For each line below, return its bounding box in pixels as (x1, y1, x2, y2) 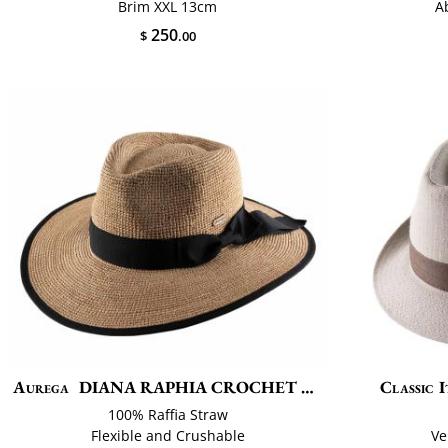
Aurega (13, 375, 70, 398)
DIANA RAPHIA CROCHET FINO (78, 375, 301, 398)
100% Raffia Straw (107, 404, 228, 424)
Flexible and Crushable (90, 425, 245, 445)
